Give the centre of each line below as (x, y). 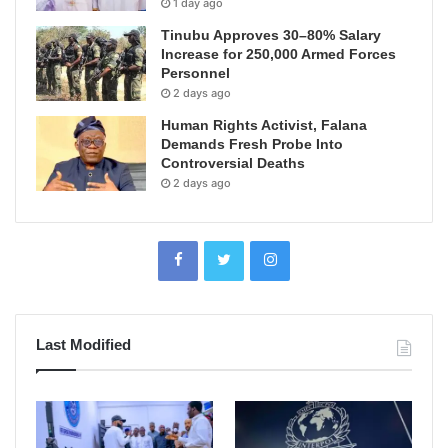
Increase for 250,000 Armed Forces (278, 53)
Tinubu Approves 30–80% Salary (271, 34)
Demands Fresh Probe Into (252, 143)
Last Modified (83, 344)
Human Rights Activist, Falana (264, 124)
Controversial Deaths (233, 162)
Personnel (195, 72)
